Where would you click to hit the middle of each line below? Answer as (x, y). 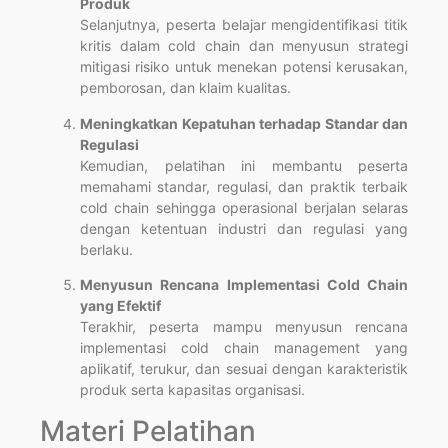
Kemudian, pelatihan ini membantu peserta (244, 165)
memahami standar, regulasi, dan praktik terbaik (244, 186)
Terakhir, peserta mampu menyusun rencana (244, 327)
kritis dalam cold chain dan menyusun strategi (244, 46)
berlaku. (106, 249)
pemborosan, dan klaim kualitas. (185, 88)
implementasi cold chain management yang (244, 348)
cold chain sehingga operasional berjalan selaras (244, 207)
